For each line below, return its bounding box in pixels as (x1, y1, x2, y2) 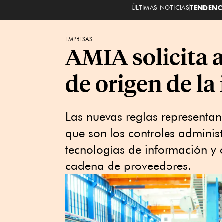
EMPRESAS (65, 35, 92, 43)
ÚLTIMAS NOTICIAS (131, 3, 190, 11)
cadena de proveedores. (65, 159, 191, 173)
